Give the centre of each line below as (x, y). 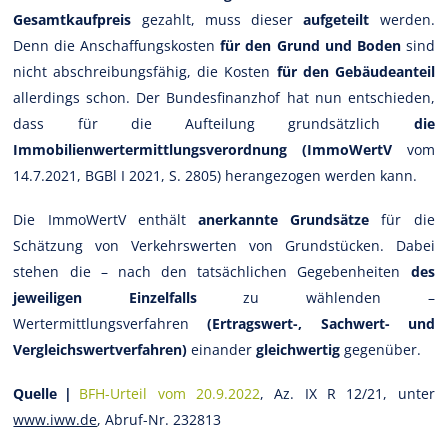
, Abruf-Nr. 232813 (159, 419)
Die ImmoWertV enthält (105, 219)
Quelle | (43, 393)
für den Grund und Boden (310, 45)
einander (222, 349)
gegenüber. (381, 349)
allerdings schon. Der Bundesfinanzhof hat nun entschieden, (224, 97)
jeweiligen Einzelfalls (105, 297)
